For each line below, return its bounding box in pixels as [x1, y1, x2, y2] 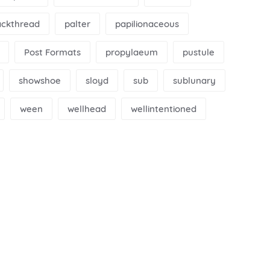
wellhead [67, 102, 106, 115]
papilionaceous [115, 17, 179, 30]
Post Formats [24, 46, 81, 58]
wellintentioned [131, 102, 196, 115]
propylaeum [105, 46, 158, 58]
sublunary [173, 74, 216, 86]
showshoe [19, 74, 61, 86]
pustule [183, 46, 215, 58]
